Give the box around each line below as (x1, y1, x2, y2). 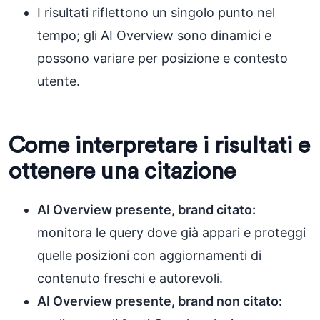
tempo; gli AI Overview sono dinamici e (37, 28, 271, 43)
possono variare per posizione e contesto (37, 51, 288, 66)
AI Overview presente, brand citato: (37, 202, 256, 217)
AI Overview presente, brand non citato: (37, 294, 282, 309)
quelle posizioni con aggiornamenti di (37, 248, 261, 263)
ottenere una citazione (9, 160, 236, 183)
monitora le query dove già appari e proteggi (37, 225, 306, 240)
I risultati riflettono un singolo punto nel (37, 5, 275, 20)
